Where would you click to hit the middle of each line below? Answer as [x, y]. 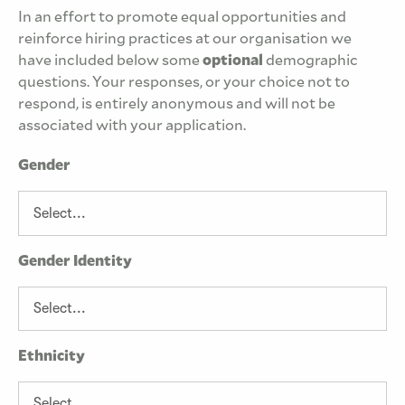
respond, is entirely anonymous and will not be [177, 104]
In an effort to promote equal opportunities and [182, 17]
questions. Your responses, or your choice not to [184, 82]
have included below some [110, 61]
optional [233, 61]
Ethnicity [52, 356]
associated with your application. [132, 126]
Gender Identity [75, 260]
